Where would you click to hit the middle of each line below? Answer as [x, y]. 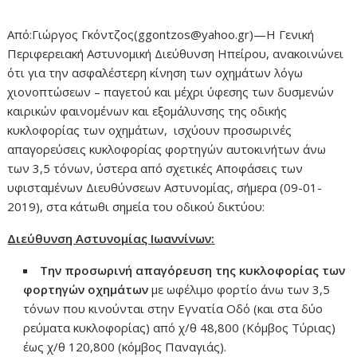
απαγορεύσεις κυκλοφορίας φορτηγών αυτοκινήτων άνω [167, 149]
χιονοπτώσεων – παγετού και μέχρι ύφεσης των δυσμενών [171, 91]
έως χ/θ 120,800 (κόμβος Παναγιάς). [125, 346]
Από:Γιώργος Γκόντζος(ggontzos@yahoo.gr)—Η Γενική [161, 34]
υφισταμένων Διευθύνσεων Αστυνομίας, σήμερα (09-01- [165, 187]
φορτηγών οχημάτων [88, 289]
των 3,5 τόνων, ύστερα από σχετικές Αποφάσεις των [155, 168]
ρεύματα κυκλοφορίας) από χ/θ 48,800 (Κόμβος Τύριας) [180, 327]
